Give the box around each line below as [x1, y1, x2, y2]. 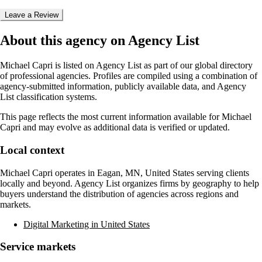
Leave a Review [5, 11, 58, 20]
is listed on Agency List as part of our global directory [53, 60, 253, 71]
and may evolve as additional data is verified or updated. [20, 122, 230, 133]
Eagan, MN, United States [97, 167, 194, 178]
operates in [53, 167, 97, 178]
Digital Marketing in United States [23, 219, 150, 229]
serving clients [194, 167, 249, 178]
